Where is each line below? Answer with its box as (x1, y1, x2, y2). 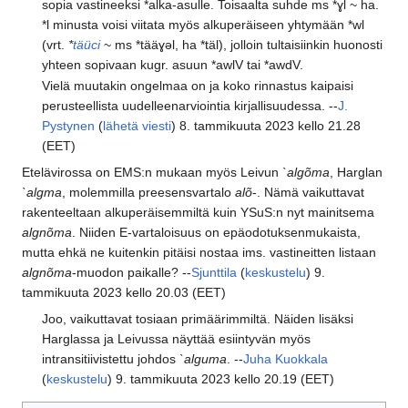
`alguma (179, 352, 228, 367)
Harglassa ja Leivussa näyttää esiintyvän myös (42, 331, 311, 347)
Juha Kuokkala (243, 352, 329, 367)
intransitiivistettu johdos (42, 352, 180, 367)
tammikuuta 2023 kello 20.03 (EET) (22, 285, 226, 301)
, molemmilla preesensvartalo (62, 185, 235, 200)
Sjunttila (191, 265, 237, 280)
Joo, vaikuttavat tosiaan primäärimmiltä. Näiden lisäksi (42, 311, 354, 327)
